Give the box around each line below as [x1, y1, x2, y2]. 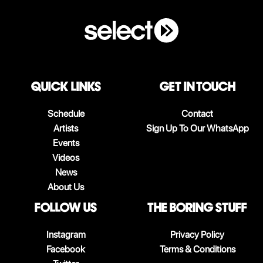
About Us [48, 181, 84, 193]
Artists [53, 122, 78, 134]
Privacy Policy [170, 228, 224, 240]
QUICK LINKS [31, 78, 101, 95]
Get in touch [159, 78, 235, 95]
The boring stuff [147, 199, 247, 215]
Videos [52, 151, 79, 163]
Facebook [46, 243, 85, 255]
